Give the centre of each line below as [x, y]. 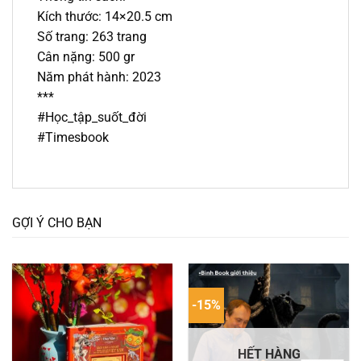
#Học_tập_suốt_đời [92, 117]
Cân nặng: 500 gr [86, 56]
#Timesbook [73, 137]
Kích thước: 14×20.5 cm [105, 16]
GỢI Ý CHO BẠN [57, 223]
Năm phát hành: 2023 [99, 77]
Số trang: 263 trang [92, 36]
